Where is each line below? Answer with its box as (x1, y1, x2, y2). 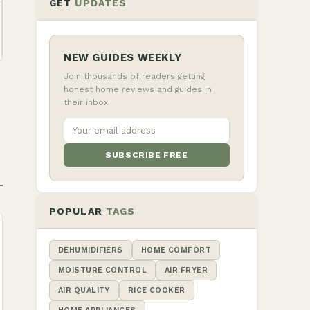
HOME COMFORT (140, 246, 212, 255)
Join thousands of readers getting (64, 71, 205, 81)
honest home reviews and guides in (64, 84, 212, 94)
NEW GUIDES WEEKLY (64, 51, 182, 64)
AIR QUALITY (58, 286, 110, 295)
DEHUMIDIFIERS (58, 246, 123, 255)
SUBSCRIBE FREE (105, 150, 188, 160)
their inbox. (64, 98, 110, 107)
